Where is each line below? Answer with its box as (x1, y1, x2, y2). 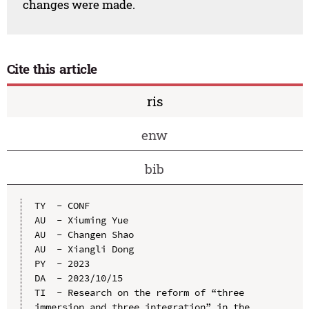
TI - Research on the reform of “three (34, 286, 244, 299)
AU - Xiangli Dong (34, 243, 134, 256)
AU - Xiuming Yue (34, 214, 128, 227)
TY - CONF (34, 199, 90, 212)
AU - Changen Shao (34, 228, 134, 241)
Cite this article (6, 59, 98, 77)
